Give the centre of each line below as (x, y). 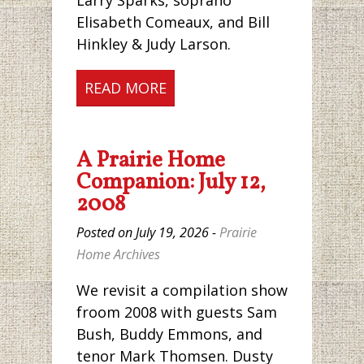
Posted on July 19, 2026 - (148, 233)
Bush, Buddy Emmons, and (169, 334)
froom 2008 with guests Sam (177, 312)
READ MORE (126, 88)
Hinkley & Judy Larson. (154, 44)
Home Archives (118, 255)
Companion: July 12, (171, 183)
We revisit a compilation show (182, 290)
